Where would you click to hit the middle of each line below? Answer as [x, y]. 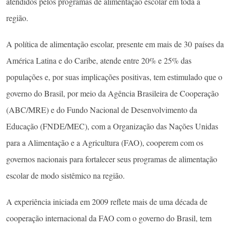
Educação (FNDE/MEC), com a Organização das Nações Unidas [112, 126]
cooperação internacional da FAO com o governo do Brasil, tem [109, 218]
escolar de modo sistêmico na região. [65, 176]
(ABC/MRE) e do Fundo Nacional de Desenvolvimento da [102, 110]
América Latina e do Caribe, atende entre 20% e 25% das [99, 61]
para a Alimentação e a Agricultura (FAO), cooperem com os [105, 143]
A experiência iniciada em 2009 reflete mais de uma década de [107, 202]
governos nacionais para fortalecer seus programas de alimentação [112, 159]
